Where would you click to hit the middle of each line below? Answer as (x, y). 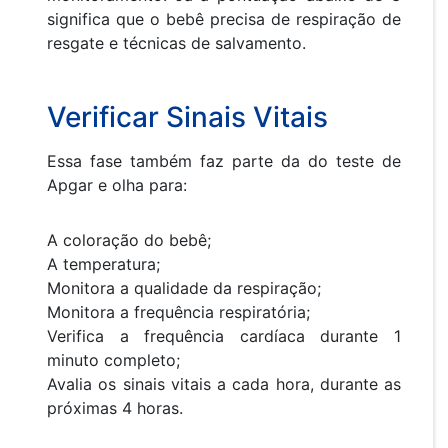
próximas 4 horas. (115, 408)
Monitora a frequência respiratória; (178, 312)
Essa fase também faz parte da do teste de (224, 161)
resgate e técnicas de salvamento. (176, 43)
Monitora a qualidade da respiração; (184, 288)
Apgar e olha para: (117, 185)
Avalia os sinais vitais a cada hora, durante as (224, 384)
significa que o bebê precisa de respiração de (224, 19)
